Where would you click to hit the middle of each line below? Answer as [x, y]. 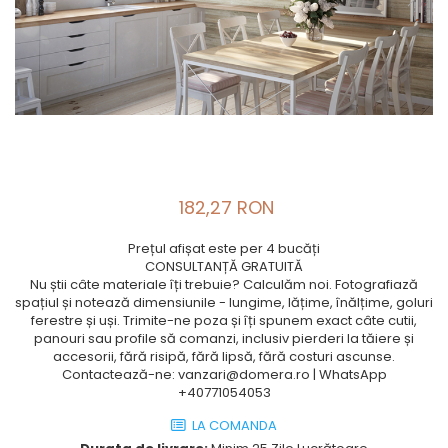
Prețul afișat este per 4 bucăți [224, 248]
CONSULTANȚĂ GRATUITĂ [224, 266]
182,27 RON [226, 207]
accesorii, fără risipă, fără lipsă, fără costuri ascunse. [224, 356]
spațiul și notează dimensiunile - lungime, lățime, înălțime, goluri [224, 302]
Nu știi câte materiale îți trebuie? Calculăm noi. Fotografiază [224, 284]
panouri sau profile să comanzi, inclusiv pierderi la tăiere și [224, 338]
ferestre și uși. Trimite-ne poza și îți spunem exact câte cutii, [224, 320]
